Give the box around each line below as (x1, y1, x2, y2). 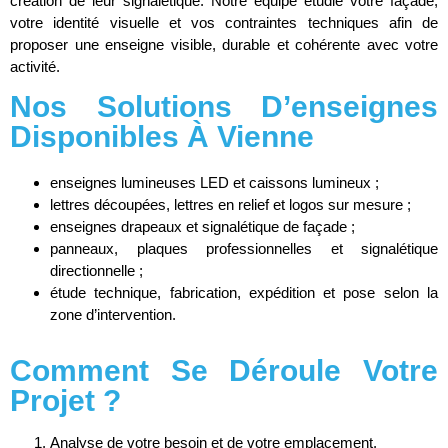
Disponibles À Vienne (10, 120, 314, 154)
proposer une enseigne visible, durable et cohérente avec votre (10, 35, 438, 53)
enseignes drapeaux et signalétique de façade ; (50, 218, 355, 236)
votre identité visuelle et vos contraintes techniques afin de (10, 13, 438, 31)
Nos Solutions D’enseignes (10, 90, 438, 124)
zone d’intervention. (50, 306, 176, 324)
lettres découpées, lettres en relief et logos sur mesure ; (50, 196, 411, 214)
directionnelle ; (50, 262, 143, 280)
